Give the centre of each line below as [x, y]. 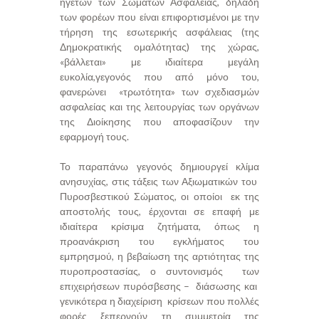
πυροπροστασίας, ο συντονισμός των [159, 271]
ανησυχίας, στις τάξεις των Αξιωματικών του [159, 182]
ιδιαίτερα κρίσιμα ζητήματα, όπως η [159, 226]
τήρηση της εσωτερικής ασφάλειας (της [159, 32]
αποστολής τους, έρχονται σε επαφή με [159, 211]
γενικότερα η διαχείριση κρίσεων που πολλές [159, 301]
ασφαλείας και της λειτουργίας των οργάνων [159, 107]
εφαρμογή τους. [94, 137]
